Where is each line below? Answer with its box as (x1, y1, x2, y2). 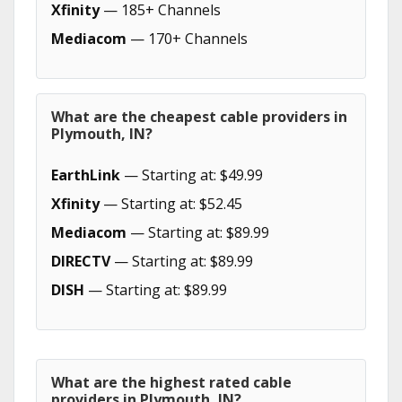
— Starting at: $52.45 (100, 194, 242, 214)
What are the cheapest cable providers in (51, 107, 347, 127)
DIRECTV (51, 251, 110, 271)
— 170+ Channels (127, 29, 248, 48)
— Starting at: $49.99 (120, 165, 263, 185)
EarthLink (51, 165, 120, 185)
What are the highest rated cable (51, 372, 292, 392)
